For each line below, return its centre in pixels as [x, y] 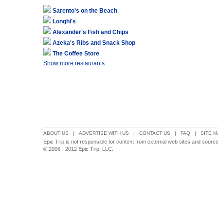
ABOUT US [56, 133]
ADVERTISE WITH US [104, 133]
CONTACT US [155, 133]
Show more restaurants [74, 63]
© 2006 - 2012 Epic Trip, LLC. [78, 149]
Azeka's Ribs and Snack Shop [94, 43]
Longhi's [64, 21]
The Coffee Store [76, 54]
